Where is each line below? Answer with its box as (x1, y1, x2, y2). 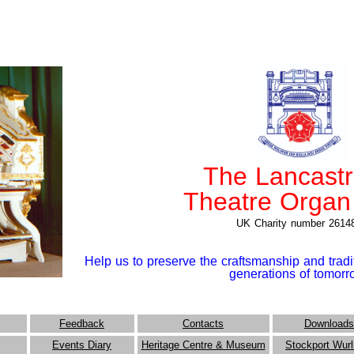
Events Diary (52, 339, 111, 351)
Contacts (183, 318, 224, 330)
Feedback (59, 318, 104, 330)
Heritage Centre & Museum (141, 339, 265, 351)
